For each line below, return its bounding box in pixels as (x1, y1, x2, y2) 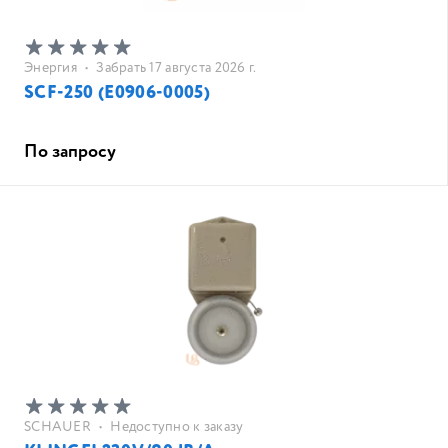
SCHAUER (24, 417, 91, 437)
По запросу (24, 139, 116, 165)
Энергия (24, 58, 77, 78)
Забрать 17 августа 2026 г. (96, 58, 257, 78)
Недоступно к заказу (110, 417, 244, 437)
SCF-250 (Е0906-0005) (24, 80, 211, 106)
